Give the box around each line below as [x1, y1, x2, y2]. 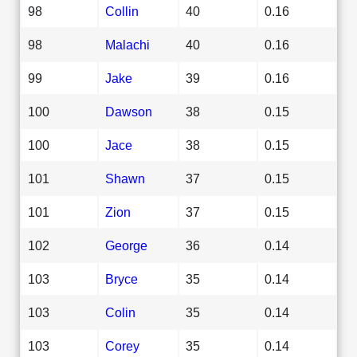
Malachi [105, 37, 150, 52]
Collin [105, 3, 139, 18]
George [105, 237, 147, 253]
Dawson [105, 104, 152, 119]
